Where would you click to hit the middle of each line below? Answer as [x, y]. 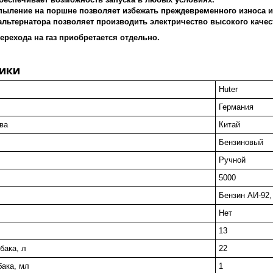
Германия [236, 107]
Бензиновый [241, 142]
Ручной [232, 160]
